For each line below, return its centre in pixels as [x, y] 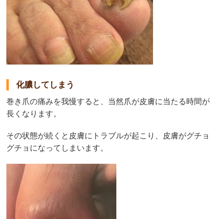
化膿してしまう [45, 85]
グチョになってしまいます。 [57, 148]
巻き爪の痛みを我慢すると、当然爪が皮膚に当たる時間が [108, 102]
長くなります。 [34, 114]
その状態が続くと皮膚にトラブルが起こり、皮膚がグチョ [108, 136]
